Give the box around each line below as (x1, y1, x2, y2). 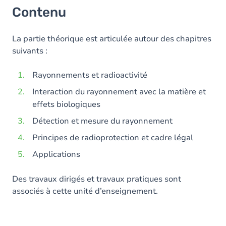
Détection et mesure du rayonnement (32, 116, 173, 127)
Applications (32, 149, 80, 160)
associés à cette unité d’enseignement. (12, 186, 158, 197)
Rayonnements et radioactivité (32, 70, 147, 81)
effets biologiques (32, 99, 100, 110)
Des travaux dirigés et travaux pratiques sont (12, 174, 181, 185)
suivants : (12, 45, 47, 56)
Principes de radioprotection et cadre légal (32, 132, 193, 143)
